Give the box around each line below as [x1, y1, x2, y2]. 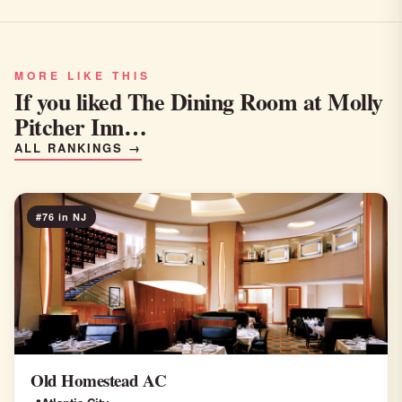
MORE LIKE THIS [14, 67, 151, 83]
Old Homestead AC [31, 368, 166, 392]
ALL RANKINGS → [14, 139, 142, 156]
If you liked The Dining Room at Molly [14, 84, 383, 118]
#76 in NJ [36, 210, 87, 223]
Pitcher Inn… [14, 109, 146, 144]
